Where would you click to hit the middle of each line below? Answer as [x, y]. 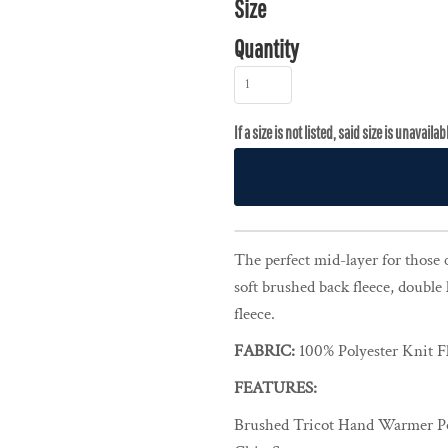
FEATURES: [275, 388]
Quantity [266, 48]
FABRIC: [266, 351]
